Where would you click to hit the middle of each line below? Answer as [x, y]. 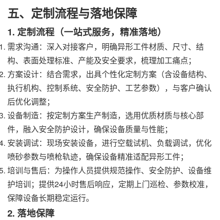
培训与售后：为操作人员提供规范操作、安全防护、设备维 [110, 170]
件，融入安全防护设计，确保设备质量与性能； [90, 129]
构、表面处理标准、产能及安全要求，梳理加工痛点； [102, 60]
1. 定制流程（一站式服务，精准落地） [87, 32]
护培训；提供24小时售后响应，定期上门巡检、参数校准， [110, 184]
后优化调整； [31, 102]
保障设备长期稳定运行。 [51, 198]
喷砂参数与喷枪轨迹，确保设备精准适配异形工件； [98, 157]
